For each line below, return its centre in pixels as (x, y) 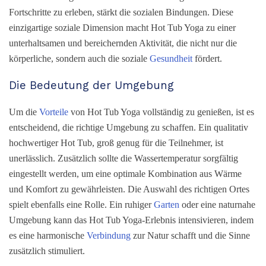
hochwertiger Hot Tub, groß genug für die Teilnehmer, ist (116, 142)
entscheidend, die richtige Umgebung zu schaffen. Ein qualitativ (129, 127)
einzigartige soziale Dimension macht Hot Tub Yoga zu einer (122, 28)
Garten (167, 204)
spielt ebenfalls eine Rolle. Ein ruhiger (81, 204)
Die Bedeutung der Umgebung (91, 85)
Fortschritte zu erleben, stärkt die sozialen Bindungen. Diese (121, 12)
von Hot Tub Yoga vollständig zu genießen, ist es (161, 112)
